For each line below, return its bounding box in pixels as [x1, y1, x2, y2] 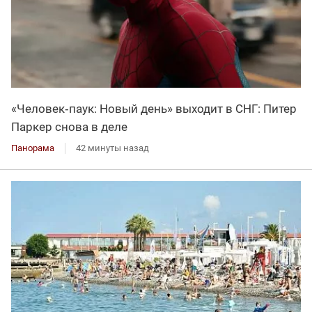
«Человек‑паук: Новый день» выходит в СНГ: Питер [11, 102, 297, 116]
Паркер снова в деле [11, 120, 127, 134]
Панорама [11, 143, 54, 154]
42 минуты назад [76, 143, 149, 154]
